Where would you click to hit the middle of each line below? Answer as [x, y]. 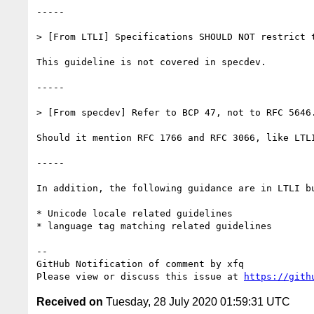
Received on [70, 301]
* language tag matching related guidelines [154, 226]
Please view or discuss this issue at [140, 276]
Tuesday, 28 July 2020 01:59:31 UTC [197, 301]
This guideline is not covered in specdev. [151, 62]
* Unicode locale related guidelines [135, 213]
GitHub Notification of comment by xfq [140, 264]
